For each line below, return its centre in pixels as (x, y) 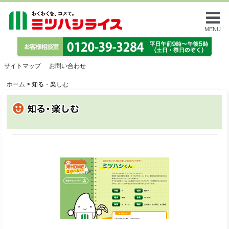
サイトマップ (22, 66)
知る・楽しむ (50, 84)
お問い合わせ (67, 66)
